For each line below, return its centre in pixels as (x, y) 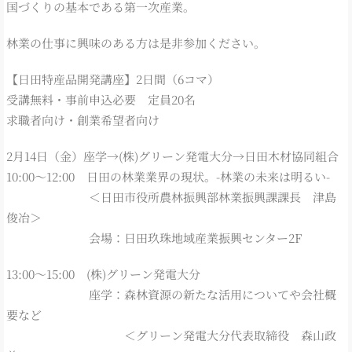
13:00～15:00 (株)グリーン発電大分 (103, 273)
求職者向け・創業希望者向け (83, 119)
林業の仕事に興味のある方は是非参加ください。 (136, 42)
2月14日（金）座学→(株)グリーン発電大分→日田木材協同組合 (172, 156)
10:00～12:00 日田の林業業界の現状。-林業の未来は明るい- (168, 176)
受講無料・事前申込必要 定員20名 (101, 99)
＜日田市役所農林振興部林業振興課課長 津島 (171, 196)
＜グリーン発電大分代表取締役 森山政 (171, 335)
